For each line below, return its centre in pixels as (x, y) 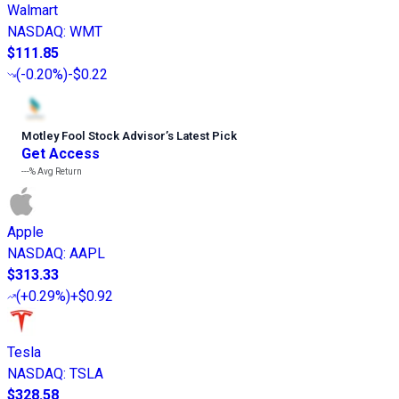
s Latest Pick (202, 136)
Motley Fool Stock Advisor (94, 136)
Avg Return (59, 172)
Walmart (33, 11)
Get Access (61, 154)
